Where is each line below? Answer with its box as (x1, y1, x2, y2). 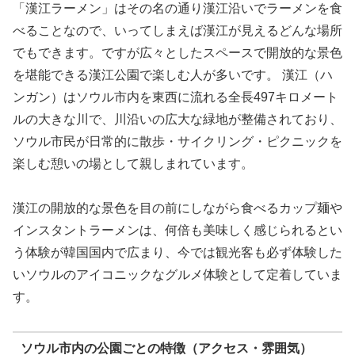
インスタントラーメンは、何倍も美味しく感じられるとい (13, 223, 342, 238)
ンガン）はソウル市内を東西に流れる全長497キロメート (13, 90, 338, 104)
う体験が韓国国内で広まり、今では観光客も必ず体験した (13, 246, 342, 260)
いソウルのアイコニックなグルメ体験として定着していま (13, 268, 342, 282)
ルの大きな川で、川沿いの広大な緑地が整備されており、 (13, 112, 342, 126)
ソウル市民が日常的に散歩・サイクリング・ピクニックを (13, 134, 342, 148)
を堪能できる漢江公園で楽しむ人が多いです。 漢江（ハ (13, 67, 333, 82)
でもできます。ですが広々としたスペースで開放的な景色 (13, 45, 342, 59)
